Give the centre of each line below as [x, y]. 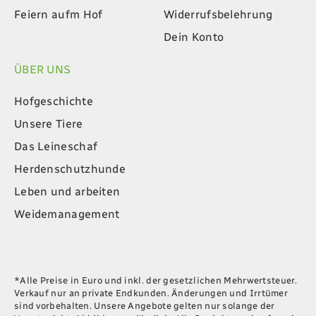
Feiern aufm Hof [58, 15]
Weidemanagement [67, 214]
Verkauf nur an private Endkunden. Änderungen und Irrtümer [151, 293]
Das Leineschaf [56, 147]
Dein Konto [194, 37]
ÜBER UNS [42, 70]
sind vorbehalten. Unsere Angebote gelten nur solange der [144, 306]
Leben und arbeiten [67, 192]
